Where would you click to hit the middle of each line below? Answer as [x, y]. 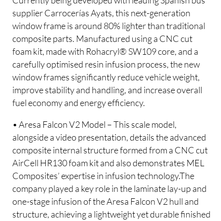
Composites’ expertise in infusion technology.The [104, 175]
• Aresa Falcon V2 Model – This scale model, [95, 124]
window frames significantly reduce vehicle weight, [106, 77]
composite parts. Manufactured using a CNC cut [103, 39]
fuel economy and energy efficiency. [80, 103]
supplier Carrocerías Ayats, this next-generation [102, 13]
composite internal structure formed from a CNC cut [110, 150]
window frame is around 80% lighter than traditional [109, 26]
